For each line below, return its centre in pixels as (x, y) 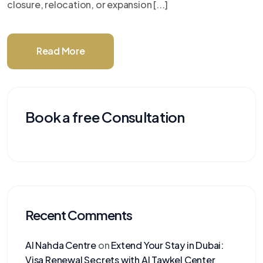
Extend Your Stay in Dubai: (168, 245)
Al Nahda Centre (61, 245)
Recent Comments (79, 215)
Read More (61, 50)
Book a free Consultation (105, 117)
